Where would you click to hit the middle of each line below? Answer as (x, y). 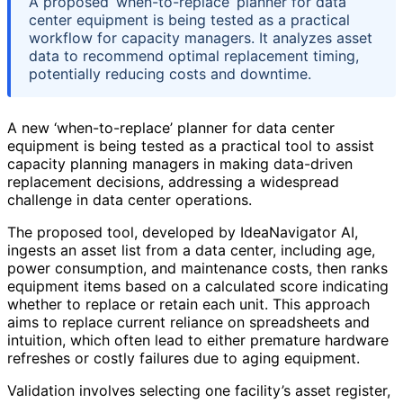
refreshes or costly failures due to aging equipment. (184, 358)
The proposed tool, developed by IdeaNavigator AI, (183, 233)
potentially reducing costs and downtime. (170, 74)
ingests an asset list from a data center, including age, (191, 251)
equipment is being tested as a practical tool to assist (191, 146)
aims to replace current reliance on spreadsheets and (188, 322)
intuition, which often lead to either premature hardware (198, 340)
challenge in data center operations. (130, 200)
